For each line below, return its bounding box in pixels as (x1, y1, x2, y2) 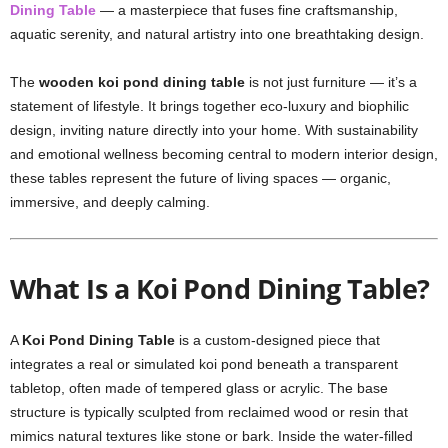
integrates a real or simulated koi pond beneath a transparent (10, 356, 398, 372)
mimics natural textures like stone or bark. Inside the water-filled (10, 428, 413, 444)
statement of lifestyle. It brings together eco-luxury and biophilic (10, 98, 409, 114)
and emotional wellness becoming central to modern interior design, (10, 146, 438, 162)
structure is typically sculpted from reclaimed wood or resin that (10, 404, 408, 420)
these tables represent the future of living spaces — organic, (10, 170, 391, 186)
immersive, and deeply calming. (10, 194, 210, 210)
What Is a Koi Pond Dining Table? (10, 270, 430, 307)
